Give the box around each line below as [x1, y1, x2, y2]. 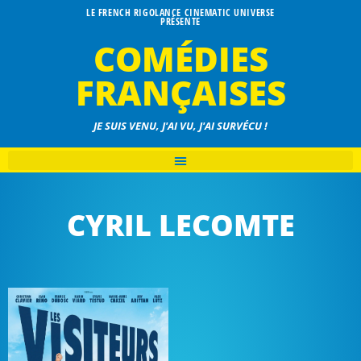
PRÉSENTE [160, 15, 201, 27]
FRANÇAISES [75, 69, 286, 115]
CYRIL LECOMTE [66, 205, 295, 246]
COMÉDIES [93, 35, 268, 81]
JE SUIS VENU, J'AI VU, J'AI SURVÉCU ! [93, 118, 268, 134]
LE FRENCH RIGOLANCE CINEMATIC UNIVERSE [86, 6, 275, 19]
